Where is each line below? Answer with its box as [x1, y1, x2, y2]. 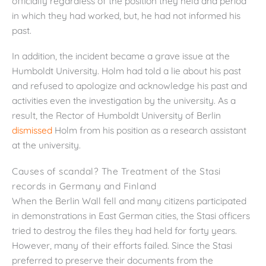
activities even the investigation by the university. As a [12, 94, 236, 107]
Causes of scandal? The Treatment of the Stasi [12, 165, 221, 178]
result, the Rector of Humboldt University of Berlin [12, 109, 221, 122]
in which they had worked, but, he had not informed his [12, 9, 240, 21]
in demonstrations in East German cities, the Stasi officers [12, 210, 250, 222]
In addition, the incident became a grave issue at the [12, 50, 230, 62]
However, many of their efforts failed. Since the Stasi [12, 239, 232, 252]
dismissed [12, 124, 52, 137]
